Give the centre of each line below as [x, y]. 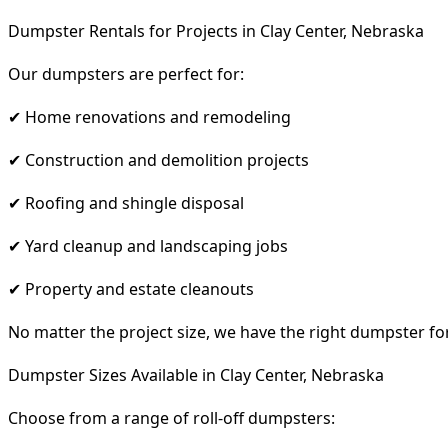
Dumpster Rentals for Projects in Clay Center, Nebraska [216, 30]
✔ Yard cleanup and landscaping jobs [148, 245]
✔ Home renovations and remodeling [149, 116]
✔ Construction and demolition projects [158, 159]
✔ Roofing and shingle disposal [126, 202]
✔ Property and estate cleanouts [131, 288]
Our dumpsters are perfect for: [126, 73]
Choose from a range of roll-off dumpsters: [171, 417]
